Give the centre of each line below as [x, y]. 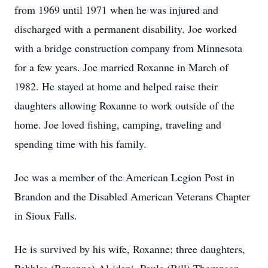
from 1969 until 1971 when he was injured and [116, 10]
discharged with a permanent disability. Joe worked [126, 29]
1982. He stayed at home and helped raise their [116, 86]
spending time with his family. [80, 144]
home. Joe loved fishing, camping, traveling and [118, 124]
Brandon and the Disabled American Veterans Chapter [132, 196]
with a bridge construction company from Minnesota [128, 48]
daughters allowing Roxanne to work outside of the [124, 105]
